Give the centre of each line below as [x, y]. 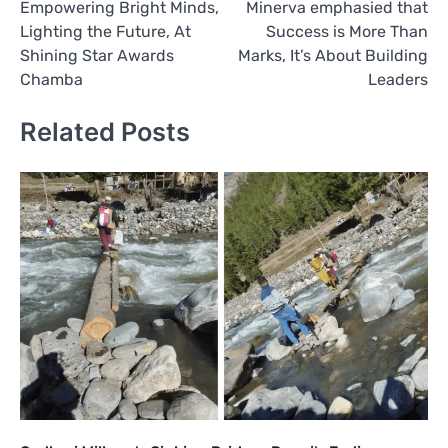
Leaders [398, 79]
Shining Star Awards [97, 55]
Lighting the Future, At [105, 31]
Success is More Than [347, 31]
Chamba [51, 79]
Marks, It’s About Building [333, 55]
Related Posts [105, 131]
